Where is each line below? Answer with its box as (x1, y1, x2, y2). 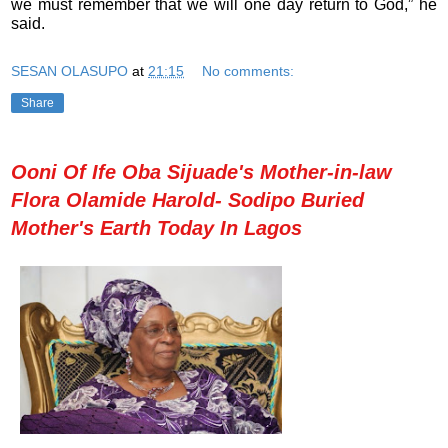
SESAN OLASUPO (11, 62, 128, 79)
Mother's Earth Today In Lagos (11, 216, 302, 239)
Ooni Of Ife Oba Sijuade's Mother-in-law (11, 160, 392, 183)
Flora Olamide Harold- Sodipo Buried (11, 188, 364, 211)
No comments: (202, 62, 295, 79)
